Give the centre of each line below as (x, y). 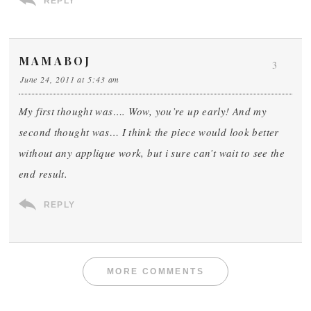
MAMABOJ (55, 61)
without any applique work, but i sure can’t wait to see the (152, 153)
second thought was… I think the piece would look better (149, 132)
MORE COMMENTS (155, 271)
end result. (43, 174)
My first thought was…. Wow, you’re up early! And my (143, 111)
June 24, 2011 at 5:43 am (70, 79)
